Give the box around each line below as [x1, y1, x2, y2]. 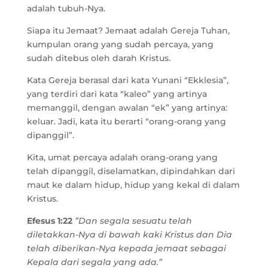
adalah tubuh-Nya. [26, 3, 105, 14]
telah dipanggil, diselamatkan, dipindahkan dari [26, 166, 235, 176]
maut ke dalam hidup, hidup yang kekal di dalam [26, 179, 240, 190]
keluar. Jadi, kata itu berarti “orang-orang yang [26, 116, 226, 127]
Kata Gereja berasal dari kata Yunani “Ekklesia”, [26, 75, 229, 86]
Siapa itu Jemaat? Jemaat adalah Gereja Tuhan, [26, 25, 230, 36]
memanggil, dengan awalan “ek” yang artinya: [26, 102, 227, 113]
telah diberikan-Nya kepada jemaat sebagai [26, 243, 226, 254]
